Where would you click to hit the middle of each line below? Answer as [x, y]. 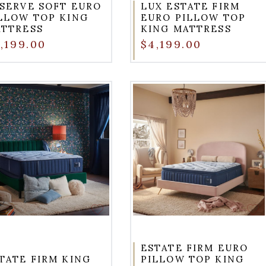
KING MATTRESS [186, 28]
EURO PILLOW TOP [193, 17]
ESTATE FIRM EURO [194, 248]
